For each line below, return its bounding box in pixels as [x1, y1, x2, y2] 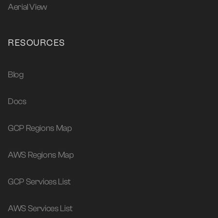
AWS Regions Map [8, 150, 74, 161]
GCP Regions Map [8, 123, 72, 134]
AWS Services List [8, 203, 73, 214]
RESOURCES [8, 37, 65, 48]
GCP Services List [8, 177, 71, 187]
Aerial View [8, 2, 48, 13]
